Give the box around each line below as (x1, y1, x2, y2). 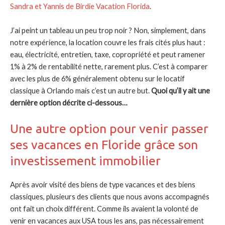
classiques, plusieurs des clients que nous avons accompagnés (10, 192, 209, 201)
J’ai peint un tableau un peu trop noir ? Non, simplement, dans (10, 26, 206, 35)
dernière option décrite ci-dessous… (10, 98, 128, 107)
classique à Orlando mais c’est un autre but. (10, 86, 151, 95)
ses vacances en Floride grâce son (10, 138, 198, 152)
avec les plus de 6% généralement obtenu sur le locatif (10, 74, 185, 83)
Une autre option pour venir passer (10, 122, 208, 136)
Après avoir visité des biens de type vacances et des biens (10, 180, 195, 189)
